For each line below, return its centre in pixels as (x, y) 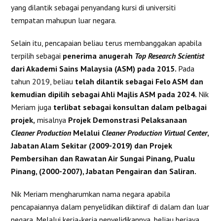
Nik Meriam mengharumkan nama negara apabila (91, 194)
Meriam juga (32, 107)
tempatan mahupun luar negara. (64, 20)
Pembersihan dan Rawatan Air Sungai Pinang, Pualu (103, 158)
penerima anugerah (99, 55)
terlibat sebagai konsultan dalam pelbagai (130, 107)
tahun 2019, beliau (43, 81)
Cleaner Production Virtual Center (155, 132)
